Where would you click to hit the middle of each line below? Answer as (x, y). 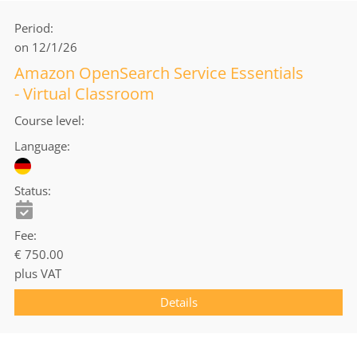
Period (32, 27)
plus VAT (38, 274)
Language (41, 145)
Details (178, 302)
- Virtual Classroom (84, 93)
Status (31, 191)
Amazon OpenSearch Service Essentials (159, 73)
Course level (48, 120)
